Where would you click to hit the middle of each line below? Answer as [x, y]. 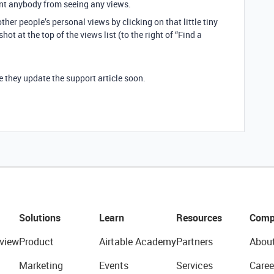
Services [194, 265]
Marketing [41, 265]
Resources [199, 217]
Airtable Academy [137, 241]
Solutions [39, 217]
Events [113, 265]
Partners [194, 241]
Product [36, 241]
